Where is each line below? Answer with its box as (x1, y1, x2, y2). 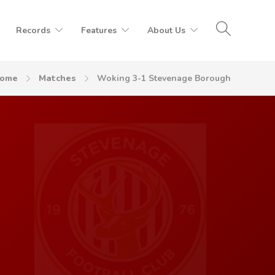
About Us (147, 25, 185, 36)
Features (81, 25, 117, 36)
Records (16, 25, 50, 36)
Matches (39, 72, 76, 84)
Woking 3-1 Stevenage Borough (97, 72, 231, 84)
